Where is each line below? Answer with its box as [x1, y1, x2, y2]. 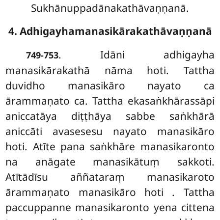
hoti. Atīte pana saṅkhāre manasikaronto [5, 139, 215, 154]
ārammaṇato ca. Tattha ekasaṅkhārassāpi [5, 94, 215, 108]
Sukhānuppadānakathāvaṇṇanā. [31, 1, 189, 15]
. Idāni [58, 48, 164, 62]
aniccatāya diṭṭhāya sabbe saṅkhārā [5, 109, 215, 123]
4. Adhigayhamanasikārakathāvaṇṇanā [8, 24, 212, 38]
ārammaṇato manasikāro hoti [5, 185, 172, 199]
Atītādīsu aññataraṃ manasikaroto [5, 170, 215, 184]
